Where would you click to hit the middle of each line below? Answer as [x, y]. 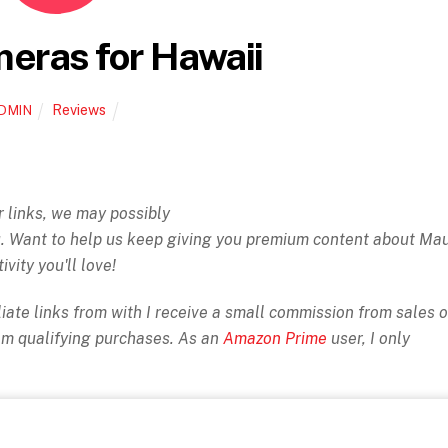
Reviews [79, 109]
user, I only [368, 339]
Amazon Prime [275, 339]
